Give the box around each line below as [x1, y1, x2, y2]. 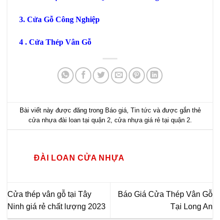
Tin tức [130, 107, 151, 114]
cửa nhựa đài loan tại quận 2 [28, 116, 110, 124]
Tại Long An [170, 202, 213, 211]
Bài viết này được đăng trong [19, 107, 105, 114]
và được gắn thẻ [151, 107, 201, 114]
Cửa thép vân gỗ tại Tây [7, 190, 91, 198]
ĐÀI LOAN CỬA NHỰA [34, 153, 125, 162]
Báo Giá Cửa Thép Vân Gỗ [118, 190, 213, 198]
